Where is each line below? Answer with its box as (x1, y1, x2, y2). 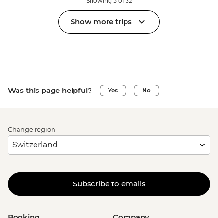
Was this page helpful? (8, 85, 92, 95)
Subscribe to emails (73, 179, 145, 189)
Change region (8, 125, 55, 133)
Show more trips (71, 17, 132, 27)
